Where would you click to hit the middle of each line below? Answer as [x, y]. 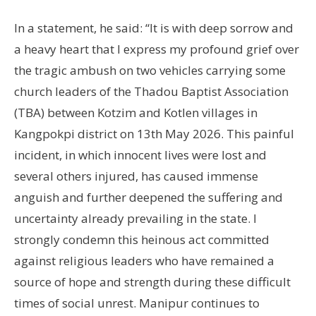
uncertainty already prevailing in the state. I [135, 218]
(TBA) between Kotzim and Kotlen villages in [136, 112]
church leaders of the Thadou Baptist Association [151, 91]
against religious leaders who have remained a [144, 260]
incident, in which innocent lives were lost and [140, 154]
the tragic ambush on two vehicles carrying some [150, 70]
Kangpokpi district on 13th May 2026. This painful [154, 133]
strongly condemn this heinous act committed [142, 239]
